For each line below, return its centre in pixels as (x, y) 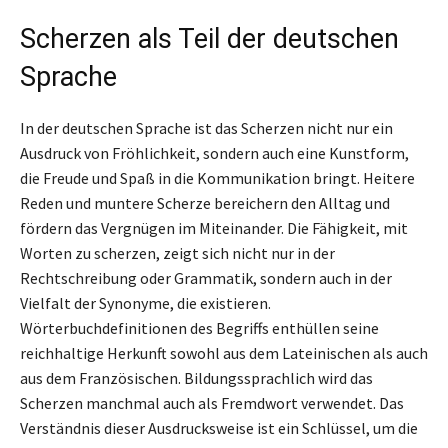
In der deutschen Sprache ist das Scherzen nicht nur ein (206, 127)
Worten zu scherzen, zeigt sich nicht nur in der (177, 252)
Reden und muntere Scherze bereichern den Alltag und (205, 202)
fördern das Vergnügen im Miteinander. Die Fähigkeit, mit (214, 227)
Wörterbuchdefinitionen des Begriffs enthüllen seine (199, 327)
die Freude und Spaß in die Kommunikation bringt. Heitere (217, 177)
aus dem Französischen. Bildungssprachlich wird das (196, 377)
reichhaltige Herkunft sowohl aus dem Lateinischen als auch (224, 352)
